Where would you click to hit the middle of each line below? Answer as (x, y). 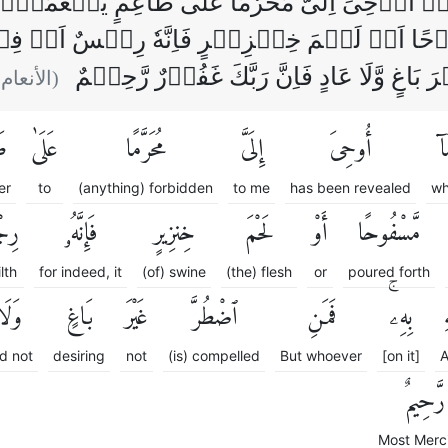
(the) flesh (259, 271)
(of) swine (174, 271)
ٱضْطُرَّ (214, 317)
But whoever (321, 355)
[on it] (401, 355)
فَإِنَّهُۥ (80, 233)
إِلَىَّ (251, 149)
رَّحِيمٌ (425, 401)
